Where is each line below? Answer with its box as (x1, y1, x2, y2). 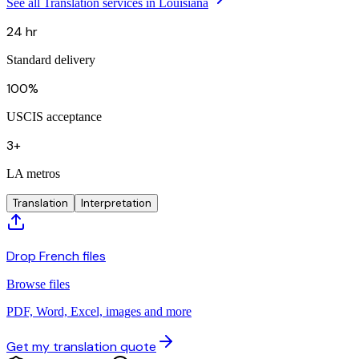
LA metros (6, 166, 60, 180)
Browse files (6, 276, 70, 291)
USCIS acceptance (6, 109, 102, 123)
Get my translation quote (6, 337, 156, 355)
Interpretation (81, 196, 151, 210)
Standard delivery (6, 52, 95, 67)
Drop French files (6, 247, 106, 264)
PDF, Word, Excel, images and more (6, 304, 192, 318)
